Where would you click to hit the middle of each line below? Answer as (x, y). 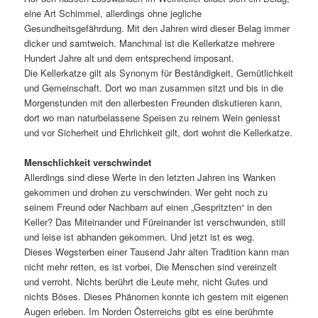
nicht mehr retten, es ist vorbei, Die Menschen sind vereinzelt (151, 266)
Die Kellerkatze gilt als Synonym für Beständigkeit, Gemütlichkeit (159, 72)
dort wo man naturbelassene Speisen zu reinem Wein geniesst (153, 117)
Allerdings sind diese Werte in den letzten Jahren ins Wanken (150, 177)
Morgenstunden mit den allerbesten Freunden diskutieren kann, (154, 102)
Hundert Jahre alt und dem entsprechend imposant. (130, 57)
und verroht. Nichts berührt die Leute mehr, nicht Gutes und (146, 281)
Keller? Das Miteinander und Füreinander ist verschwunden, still (155, 221)
